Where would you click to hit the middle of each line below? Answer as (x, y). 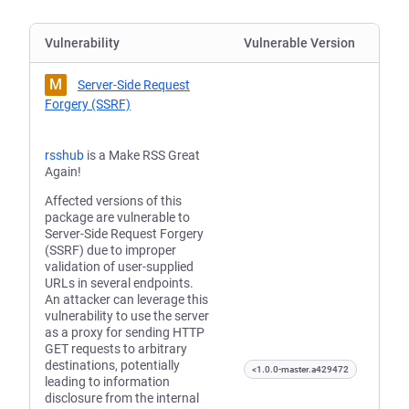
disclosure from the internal (122, 398)
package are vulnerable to (117, 217)
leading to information (107, 382)
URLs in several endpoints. (119, 283)
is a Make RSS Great (142, 155)
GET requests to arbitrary (116, 349)
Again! (63, 172)
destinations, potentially (112, 365)
